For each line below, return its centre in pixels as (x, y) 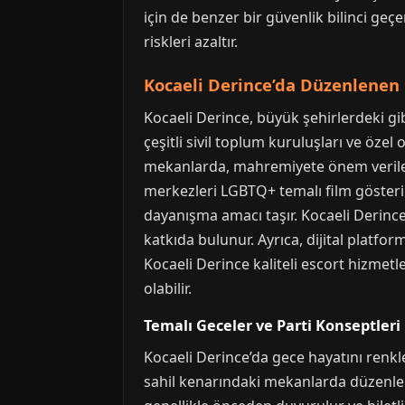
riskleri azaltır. (191, 42)
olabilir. (168, 288)
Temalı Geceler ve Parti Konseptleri (272, 325)
